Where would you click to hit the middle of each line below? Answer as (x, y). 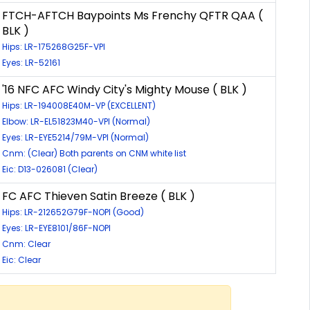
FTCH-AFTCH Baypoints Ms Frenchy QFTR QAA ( (133, 15)
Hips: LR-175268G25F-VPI (54, 46)
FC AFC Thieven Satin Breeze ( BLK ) (99, 196)
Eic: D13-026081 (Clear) (50, 169)
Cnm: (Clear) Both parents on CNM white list (94, 153)
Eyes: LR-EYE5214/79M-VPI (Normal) (75, 137)
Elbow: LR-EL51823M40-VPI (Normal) (76, 121)
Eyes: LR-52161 (31, 62)
